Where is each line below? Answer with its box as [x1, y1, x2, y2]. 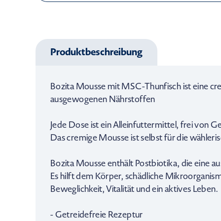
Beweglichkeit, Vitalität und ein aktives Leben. [50, 183, 218, 195]
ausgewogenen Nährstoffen [50, 93, 155, 105]
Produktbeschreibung [50, 45, 143, 59]
